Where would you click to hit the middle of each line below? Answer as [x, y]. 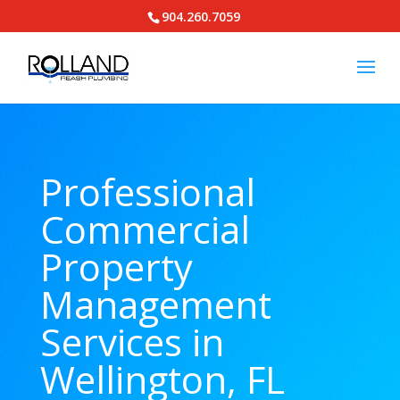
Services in [132, 342]
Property [116, 267]
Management [155, 304]
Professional [147, 192]
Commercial [145, 229]
